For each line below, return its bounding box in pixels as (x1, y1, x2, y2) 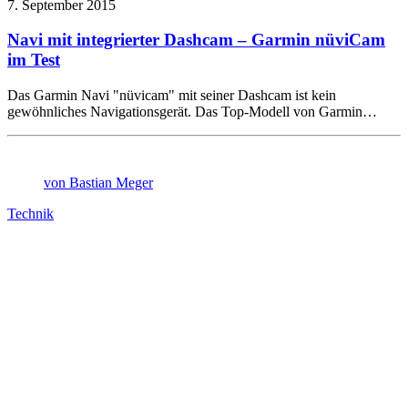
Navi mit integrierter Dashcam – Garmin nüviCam (7, 30, 385, 50)
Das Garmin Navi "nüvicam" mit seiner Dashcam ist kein (7, 87, 336, 104)
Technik (7, 206, 54, 222)
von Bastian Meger (44, 175, 153, 191)
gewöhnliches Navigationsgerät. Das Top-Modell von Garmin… (7, 104, 377, 120)
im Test (7, 50, 60, 70)
